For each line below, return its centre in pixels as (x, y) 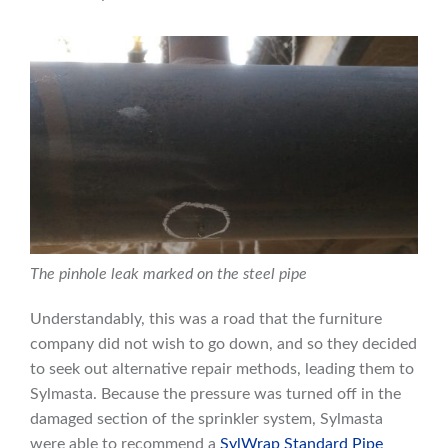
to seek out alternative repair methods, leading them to (222, 369)
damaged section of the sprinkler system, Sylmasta (206, 419)
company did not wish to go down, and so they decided (223, 344)
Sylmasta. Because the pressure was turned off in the (215, 394)
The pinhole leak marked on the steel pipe (168, 274)
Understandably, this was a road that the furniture (206, 319)
